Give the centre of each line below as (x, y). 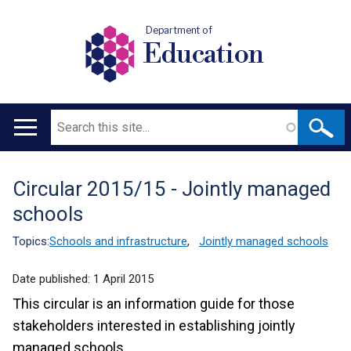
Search (69, 119)
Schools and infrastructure (118, 241)
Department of (179, 31)
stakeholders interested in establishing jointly (154, 326)
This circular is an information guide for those (154, 304)
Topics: (31, 241)
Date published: (53, 279)
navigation (51, 172)
